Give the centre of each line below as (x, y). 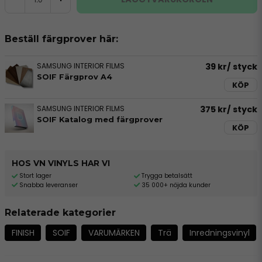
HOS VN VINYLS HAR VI (61, 163)
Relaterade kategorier (60, 213)
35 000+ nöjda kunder (176, 185)
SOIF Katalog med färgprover (100, 120)
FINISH (23, 232)
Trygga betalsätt (167, 176)
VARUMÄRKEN (114, 232)
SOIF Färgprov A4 (75, 77)
